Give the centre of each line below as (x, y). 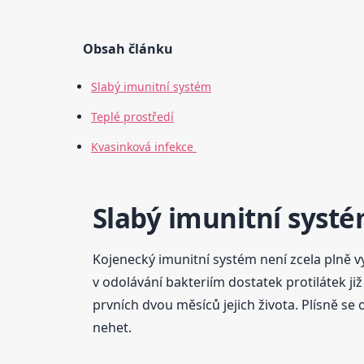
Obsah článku (128, 49)
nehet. (112, 327)
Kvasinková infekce (144, 147)
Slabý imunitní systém (152, 87)
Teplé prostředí (133, 117)
